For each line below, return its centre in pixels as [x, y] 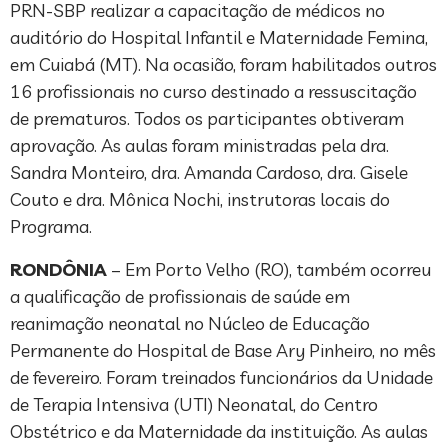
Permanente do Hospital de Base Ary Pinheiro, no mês [223, 350]
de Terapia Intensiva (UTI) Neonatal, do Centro [194, 404]
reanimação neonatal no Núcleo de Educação [190, 323]
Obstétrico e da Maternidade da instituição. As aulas [219, 431]
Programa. [51, 226]
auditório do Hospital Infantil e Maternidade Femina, [219, 37]
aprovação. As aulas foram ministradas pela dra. [199, 145]
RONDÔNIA [58, 269]
